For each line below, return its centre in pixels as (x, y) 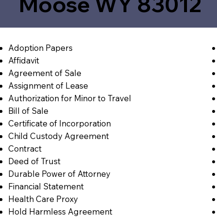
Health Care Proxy (43, 199)
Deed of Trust (34, 161)
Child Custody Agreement (58, 136)
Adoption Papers (40, 47)
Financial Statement (46, 186)
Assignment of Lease (48, 85)
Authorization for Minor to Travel (70, 98)
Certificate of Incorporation (59, 123)
